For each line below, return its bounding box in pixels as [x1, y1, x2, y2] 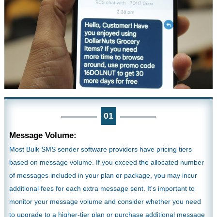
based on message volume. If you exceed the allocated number [9, 158, 204, 167]
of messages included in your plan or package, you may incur [9, 171, 197, 180]
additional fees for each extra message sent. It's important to [9, 185, 195, 193]
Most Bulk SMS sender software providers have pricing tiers [9, 145, 192, 154]
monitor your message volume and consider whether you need [9, 198, 201, 206]
